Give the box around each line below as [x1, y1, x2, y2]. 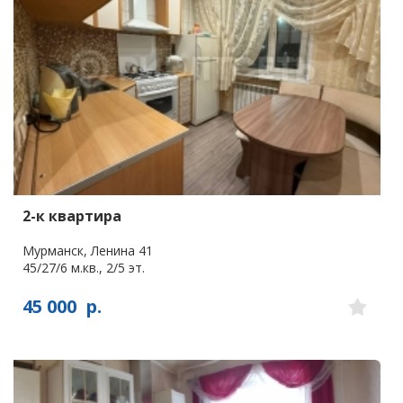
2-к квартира [22, 206, 121, 227]
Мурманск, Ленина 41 [22, 242, 153, 260]
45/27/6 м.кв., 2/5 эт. [22, 259, 145, 277]
